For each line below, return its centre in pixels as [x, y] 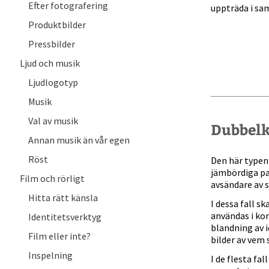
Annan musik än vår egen [79, 140]
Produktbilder [57, 25]
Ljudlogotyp [53, 82]
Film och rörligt [52, 178]
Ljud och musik [50, 63]
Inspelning [50, 255]
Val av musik [53, 121]
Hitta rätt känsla [63, 198]
